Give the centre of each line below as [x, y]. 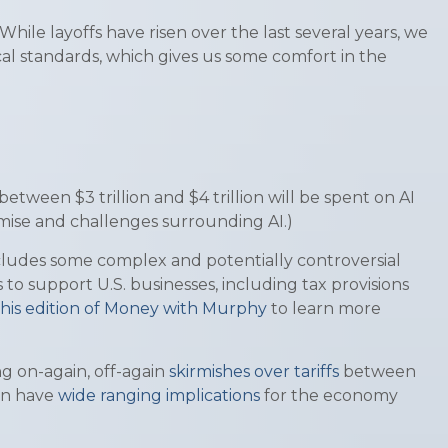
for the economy [331, 395]
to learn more [326, 308]
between [379, 371]
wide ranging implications [159, 395]
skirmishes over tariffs [254, 371]
